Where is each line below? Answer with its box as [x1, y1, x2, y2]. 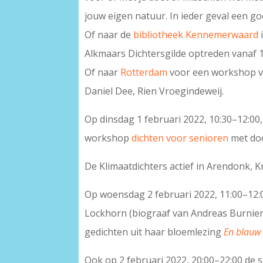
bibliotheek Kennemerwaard [133, 28, 259, 42]
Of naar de [85, 28, 134, 42]
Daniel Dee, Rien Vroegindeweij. [85, 85, 224, 98]
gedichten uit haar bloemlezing [85, 225, 224, 239]
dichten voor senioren [131, 131, 229, 145]
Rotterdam [120, 66, 168, 79]
